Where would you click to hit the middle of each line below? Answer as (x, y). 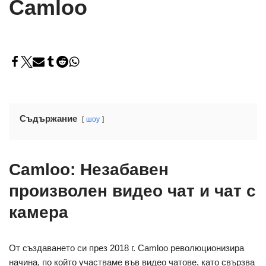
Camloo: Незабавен (89, 169)
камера (39, 212)
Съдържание (48, 118)
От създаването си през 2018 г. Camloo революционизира (126, 248)
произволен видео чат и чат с (132, 191)
